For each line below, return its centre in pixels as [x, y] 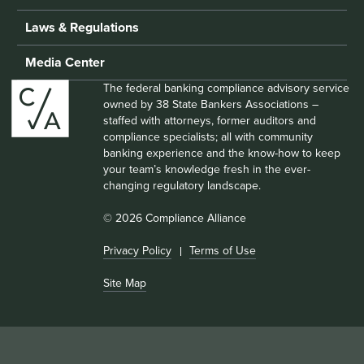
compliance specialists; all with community [208, 136]
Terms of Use [223, 250]
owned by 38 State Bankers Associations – [211, 104]
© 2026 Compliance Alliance [175, 218]
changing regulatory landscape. [182, 185]
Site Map [125, 283]
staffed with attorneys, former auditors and [210, 120]
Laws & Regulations [82, 27]
